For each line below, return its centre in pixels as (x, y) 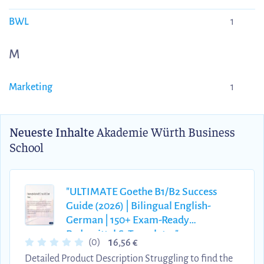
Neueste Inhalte (52, 131)
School (27, 147)
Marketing (31, 87)
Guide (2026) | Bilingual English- (138, 206)
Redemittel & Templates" (122, 234)
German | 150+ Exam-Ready (128, 220)
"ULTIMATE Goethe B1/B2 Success (141, 192)
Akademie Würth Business (165, 131)
